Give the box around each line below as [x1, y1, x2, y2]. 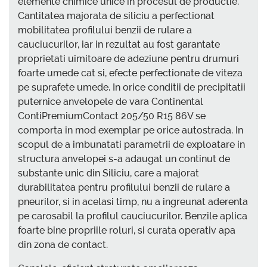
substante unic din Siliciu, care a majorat [18, 167, 199, 179]
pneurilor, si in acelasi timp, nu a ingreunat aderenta [18, 196, 248, 208]
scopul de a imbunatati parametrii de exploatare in [18, 139, 245, 151]
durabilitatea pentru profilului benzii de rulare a [18, 182, 230, 194]
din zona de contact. [18, 239, 108, 251]
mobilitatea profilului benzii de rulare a [18, 24, 192, 36]
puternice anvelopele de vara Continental [18, 96, 203, 108]
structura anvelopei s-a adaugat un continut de [18, 153, 230, 165]
